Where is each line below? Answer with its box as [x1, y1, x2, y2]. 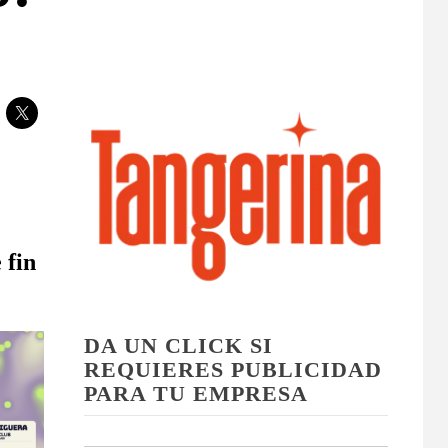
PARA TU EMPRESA [83, 380, 308, 406]
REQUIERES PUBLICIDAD [83, 356, 382, 382]
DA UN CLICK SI [83, 332, 273, 358]
